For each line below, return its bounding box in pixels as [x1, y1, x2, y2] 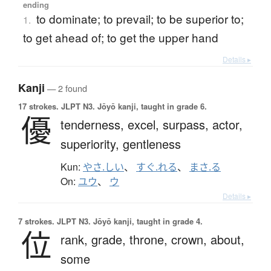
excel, [128, 116, 163, 134]
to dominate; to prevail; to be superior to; [36, 10, 244, 27]
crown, [171, 230, 211, 249]
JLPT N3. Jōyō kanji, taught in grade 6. [59, 100, 207, 113]
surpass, [163, 116, 212, 134]
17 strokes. [18, 100, 59, 113]
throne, [129, 230, 171, 249]
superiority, [60, 135, 123, 153]
